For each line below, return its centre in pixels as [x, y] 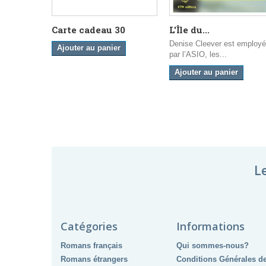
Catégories [89, 227]
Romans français [91, 246]
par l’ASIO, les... [198, 55]
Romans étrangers [94, 259]
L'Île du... [189, 30]
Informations [210, 227]
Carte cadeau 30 [88, 30]
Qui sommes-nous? [213, 246]
